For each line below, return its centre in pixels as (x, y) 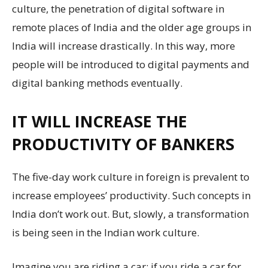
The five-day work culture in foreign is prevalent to (131, 177)
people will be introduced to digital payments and (131, 64)
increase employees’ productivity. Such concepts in (131, 195)
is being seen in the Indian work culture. (106, 232)
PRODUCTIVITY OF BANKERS (123, 144)
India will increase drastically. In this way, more (124, 46)
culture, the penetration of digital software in (118, 9)
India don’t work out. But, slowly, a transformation (130, 214)
